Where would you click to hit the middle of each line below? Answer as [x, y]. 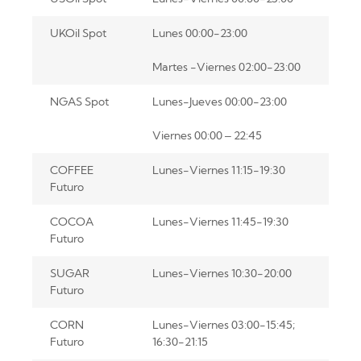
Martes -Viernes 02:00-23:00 [226, 67]
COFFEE [71, 170]
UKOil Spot [78, 33]
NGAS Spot [79, 102]
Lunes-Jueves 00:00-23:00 [219, 102]
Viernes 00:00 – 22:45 [207, 136]
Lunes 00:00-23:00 [199, 33]
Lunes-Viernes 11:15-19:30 [218, 170]
